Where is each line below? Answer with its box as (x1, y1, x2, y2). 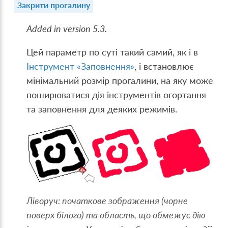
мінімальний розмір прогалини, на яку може (26, 75, 214, 86)
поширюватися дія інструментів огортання (26, 89, 207, 100)
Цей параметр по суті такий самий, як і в (26, 46, 198, 58)
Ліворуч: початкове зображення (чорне (26, 195, 188, 206)
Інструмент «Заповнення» (26, 61, 135, 72)
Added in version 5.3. (26, 23, 107, 34)
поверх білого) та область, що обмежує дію (26, 209, 206, 220)
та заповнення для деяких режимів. (26, 103, 178, 115)
